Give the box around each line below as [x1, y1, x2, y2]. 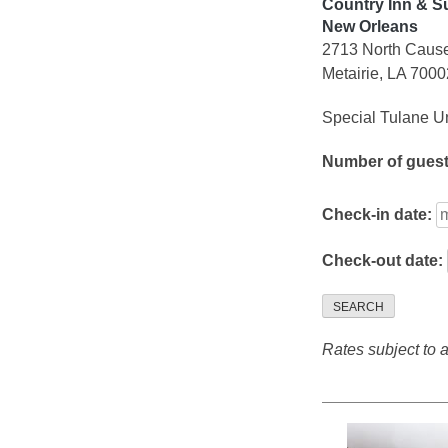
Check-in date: [322, 206, 436, 224]
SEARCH [333, 300, 384, 315]
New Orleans [322, 18, 418, 36]
